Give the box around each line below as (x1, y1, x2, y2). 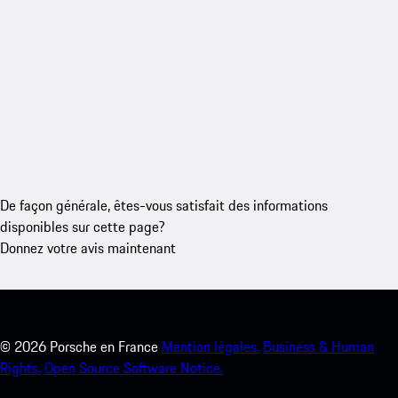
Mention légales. (162, 335, 259, 357)
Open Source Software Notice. (44, 356, 223, 378)
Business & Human (263, 335, 374, 357)
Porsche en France (50, 335, 158, 357)
